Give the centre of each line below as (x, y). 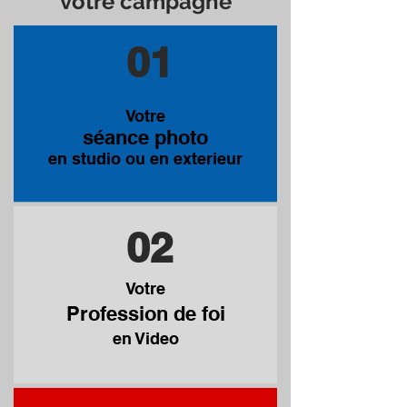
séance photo (145, 137)
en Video (145, 338)
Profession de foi (145, 313)
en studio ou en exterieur (145, 159)
